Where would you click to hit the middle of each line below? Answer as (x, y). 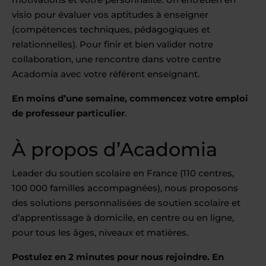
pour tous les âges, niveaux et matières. (100, 232)
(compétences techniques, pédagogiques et (111, 29)
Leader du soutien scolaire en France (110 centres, (123, 173)
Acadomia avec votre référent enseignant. (106, 74)
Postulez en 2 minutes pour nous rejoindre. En (118, 257)
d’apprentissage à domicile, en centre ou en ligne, (123, 218)
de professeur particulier (68, 113)
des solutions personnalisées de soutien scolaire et (126, 203)
